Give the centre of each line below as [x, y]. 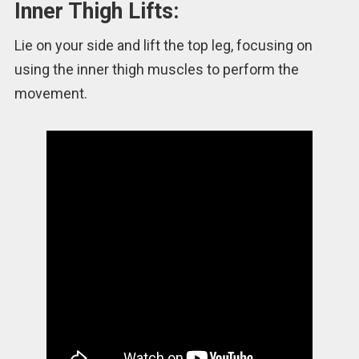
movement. [50, 94]
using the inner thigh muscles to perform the [156, 70]
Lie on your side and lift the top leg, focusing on [163, 46]
